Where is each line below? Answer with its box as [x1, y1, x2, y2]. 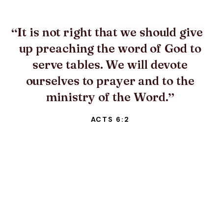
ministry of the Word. [46, 88, 168, 105]
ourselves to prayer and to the [26, 72, 194, 89]
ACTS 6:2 [90, 115, 130, 123]
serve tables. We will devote [32, 55, 188, 73]
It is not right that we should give [17, 23, 203, 40]
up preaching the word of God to [19, 39, 201, 56]
